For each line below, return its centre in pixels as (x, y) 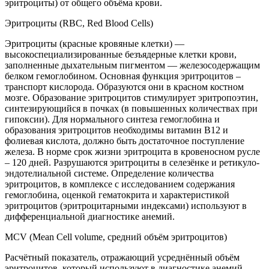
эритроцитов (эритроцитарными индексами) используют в (126, 205)
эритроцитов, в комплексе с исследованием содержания (120, 184)
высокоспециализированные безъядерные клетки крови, (121, 54)
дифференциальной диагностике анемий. (90, 216)
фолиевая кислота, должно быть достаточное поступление (125, 141)
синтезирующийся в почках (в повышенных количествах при (131, 108)
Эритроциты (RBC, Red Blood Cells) (79, 23)
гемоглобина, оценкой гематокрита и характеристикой (117, 195)
